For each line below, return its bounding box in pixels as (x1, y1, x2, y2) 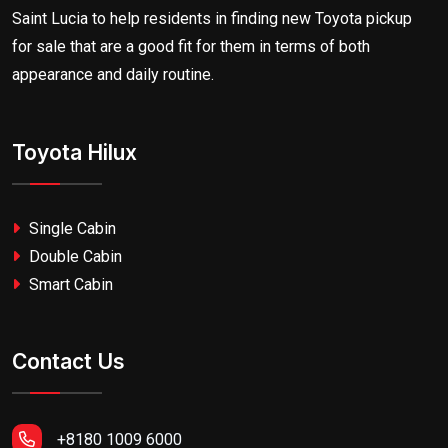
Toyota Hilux (12, 140, 137, 166)
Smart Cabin (25, 275, 113, 295)
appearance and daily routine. (12, 65, 214, 85)
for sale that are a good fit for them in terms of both (12, 37, 370, 57)
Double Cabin (25, 247, 122, 267)
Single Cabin (25, 219, 116, 239)
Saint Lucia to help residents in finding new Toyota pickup (12, 9, 412, 29)
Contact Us (12, 349, 125, 375)
